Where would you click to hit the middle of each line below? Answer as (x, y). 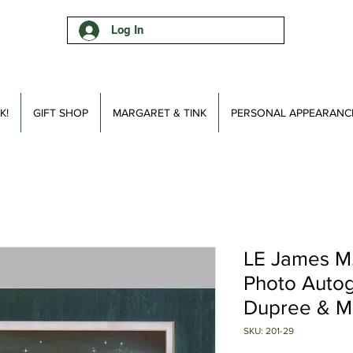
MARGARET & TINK (159, 113)
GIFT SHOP (60, 113)
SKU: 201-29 (268, 331)
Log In (128, 30)
